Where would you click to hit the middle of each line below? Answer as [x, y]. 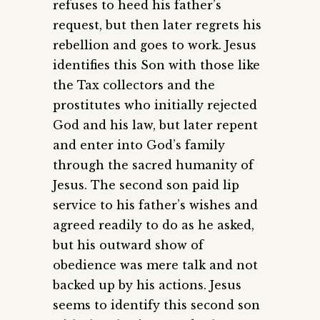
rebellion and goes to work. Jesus [155, 45]
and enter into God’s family [139, 145]
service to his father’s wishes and [155, 205]
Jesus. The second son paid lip [146, 185]
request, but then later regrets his [157, 25]
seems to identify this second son [156, 305]
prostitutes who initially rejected [155, 105]
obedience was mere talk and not [155, 265]
